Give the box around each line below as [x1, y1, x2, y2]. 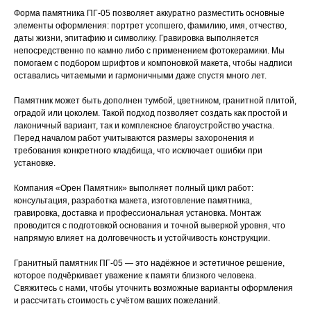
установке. [14, 158, 56, 169]
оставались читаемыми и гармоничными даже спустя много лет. [14, 71, 267, 81]
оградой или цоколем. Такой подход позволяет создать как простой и [14, 108, 287, 119]
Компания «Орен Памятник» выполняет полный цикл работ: [14, 183, 253, 194]
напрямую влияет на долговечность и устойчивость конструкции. [14, 233, 270, 244]
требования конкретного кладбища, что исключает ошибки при [14, 146, 262, 156]
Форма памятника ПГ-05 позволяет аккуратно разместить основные [14, 8, 285, 19]
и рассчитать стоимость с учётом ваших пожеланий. [14, 296, 220, 306]
